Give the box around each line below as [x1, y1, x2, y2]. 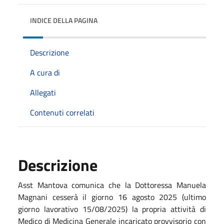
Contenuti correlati [30, 106, 94, 118]
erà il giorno [66, 190, 118, 203]
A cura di [30, 66, 60, 78]
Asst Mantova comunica [18, 178, 108, 191]
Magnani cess [18, 190, 67, 203]
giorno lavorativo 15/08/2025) [18, 202, 132, 215]
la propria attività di [131, 202, 206, 215]
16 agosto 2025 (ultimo [117, 190, 206, 203]
